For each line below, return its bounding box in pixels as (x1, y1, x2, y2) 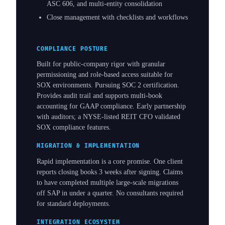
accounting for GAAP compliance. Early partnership (37, 102, 186, 110)
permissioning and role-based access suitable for (37, 71, 173, 79)
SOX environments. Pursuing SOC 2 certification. (37, 81, 179, 89)
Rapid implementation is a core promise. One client (37, 157, 183, 165)
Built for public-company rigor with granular (37, 60, 165, 68)
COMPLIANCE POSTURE (37, 45, 108, 52)
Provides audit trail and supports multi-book (37, 92, 162, 100)
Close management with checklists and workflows (47, 14, 188, 22)
